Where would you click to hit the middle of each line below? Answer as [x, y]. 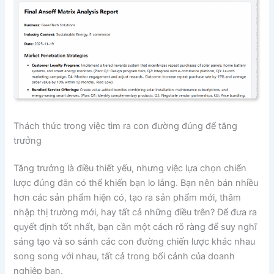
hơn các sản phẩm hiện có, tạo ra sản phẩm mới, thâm [128, 198]
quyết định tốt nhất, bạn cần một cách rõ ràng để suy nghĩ [135, 227]
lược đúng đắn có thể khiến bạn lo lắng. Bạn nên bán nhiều [136, 183]
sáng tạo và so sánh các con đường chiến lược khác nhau [135, 242]
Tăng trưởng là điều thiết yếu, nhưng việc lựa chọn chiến [130, 168]
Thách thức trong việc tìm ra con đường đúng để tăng [126, 126]
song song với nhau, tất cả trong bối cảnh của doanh [124, 257]
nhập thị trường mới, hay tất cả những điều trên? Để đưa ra [135, 213]
